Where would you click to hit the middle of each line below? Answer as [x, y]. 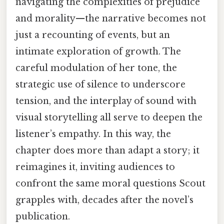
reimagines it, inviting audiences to [95, 167]
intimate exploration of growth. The [98, 52]
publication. [43, 217]
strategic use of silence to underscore [100, 85]
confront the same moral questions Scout [110, 184]
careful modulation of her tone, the [96, 68]
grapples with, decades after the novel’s [104, 200]
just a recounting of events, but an [93, 35]
